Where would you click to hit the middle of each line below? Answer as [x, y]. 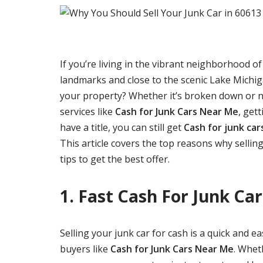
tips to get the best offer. [115, 159]
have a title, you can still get [122, 127]
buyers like [85, 249]
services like [87, 112]
